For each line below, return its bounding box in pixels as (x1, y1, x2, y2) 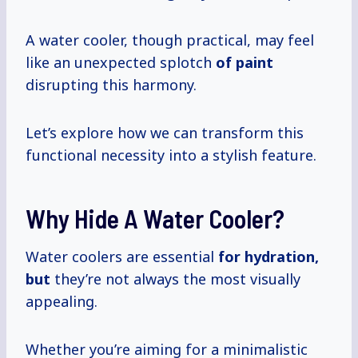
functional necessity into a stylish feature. (26, 145, 316, 165)
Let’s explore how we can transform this (26, 123, 304, 143)
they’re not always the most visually (50, 269, 300, 289)
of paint (216, 53, 273, 73)
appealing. (26, 292, 97, 312)
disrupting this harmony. (26, 75, 197, 95)
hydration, (245, 247, 319, 267)
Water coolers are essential (26, 247, 218, 267)
